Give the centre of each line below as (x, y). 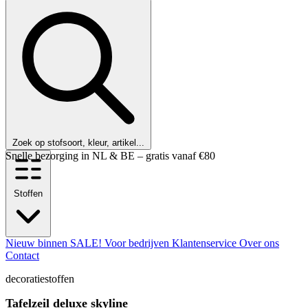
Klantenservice (206, 243)
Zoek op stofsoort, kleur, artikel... (78, 143)
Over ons (259, 243)
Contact (22, 255)
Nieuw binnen (38, 243)
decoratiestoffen (40, 279)
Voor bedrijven (138, 243)
